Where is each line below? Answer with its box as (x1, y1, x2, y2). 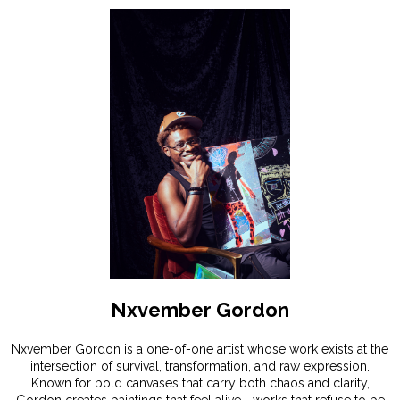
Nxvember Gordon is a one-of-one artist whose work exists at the (12, 341, 388, 356)
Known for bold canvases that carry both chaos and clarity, (30, 375, 370, 390)
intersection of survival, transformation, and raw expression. (30, 358, 370, 373)
